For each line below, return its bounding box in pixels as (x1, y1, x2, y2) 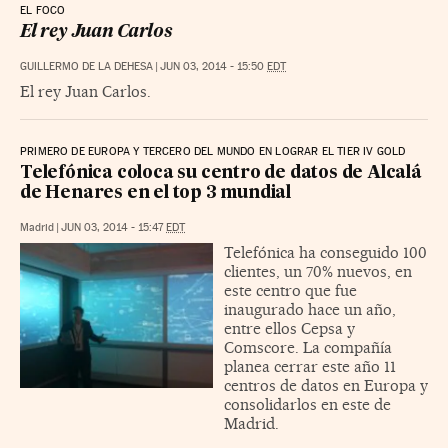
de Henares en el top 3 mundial (20, 184, 292, 202)
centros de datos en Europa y (224, 375, 428, 395)
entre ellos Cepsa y (224, 318, 355, 338)
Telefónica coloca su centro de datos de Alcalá (20, 164, 422, 182)
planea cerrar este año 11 (224, 356, 396, 376)
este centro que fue (224, 280, 357, 300)
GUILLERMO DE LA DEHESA (20, 59, 153, 73)
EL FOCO (20, 3, 66, 17)
